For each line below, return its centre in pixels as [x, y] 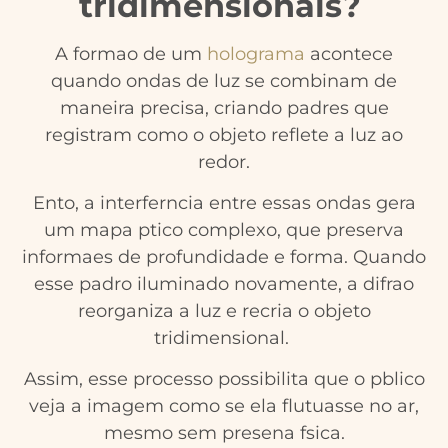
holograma [256, 53]
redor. [224, 161]
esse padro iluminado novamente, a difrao [224, 283]
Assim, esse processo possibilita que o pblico [224, 379]
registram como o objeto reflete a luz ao [224, 134]
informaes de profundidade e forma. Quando [224, 256]
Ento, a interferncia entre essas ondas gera [224, 202]
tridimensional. [224, 337]
